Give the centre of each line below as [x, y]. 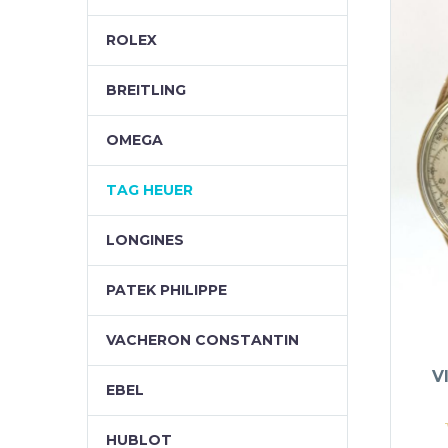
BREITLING [146, 90]
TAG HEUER [149, 190]
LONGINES [145, 240]
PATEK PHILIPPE [166, 290]
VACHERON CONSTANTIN [202, 340]
